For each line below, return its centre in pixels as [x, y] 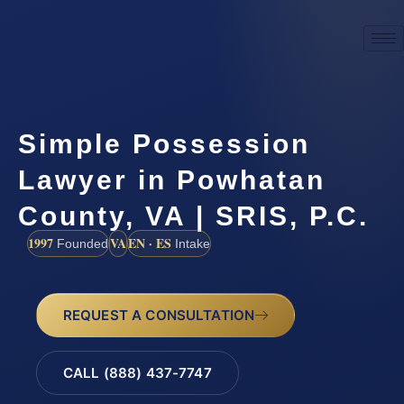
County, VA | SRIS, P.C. [193, 216]
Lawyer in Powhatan [172, 179]
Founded [81, 243]
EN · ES [150, 243]
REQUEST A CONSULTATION [159, 315]
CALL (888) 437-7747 [137, 373]
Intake [191, 243]
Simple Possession [164, 143]
